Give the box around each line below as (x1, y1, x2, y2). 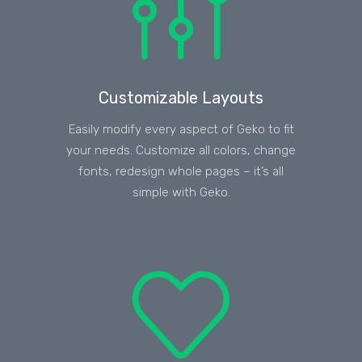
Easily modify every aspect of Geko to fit (68, 121, 294, 137)
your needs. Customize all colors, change (66, 142, 296, 158)
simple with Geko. (132, 184, 230, 200)
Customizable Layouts (99, 87, 263, 107)
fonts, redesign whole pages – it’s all (78, 163, 284, 179)
